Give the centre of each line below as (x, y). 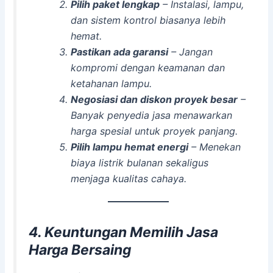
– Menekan (214, 147)
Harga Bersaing (80, 250)
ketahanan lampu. (111, 84)
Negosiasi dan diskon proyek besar (154, 100)
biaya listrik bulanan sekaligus (139, 163)
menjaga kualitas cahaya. (128, 179)
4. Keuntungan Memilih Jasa (124, 232)
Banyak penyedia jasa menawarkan (151, 115)
